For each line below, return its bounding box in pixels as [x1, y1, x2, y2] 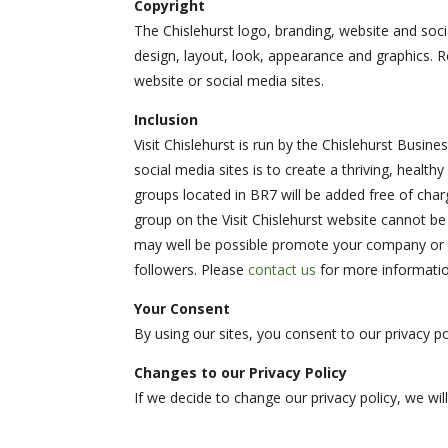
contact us [248, 259, 321, 279]
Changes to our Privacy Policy [134, 362, 348, 382]
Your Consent [134, 298, 231, 318]
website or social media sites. [134, 70, 325, 90]
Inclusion [134, 109, 199, 129]
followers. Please [134, 259, 249, 279]
